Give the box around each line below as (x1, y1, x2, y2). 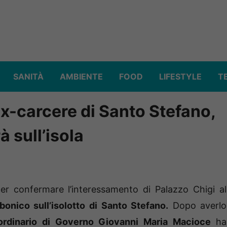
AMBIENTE (60, 71, 103, 82)
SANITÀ (13, 71, 44, 82)
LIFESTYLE (159, 71, 202, 82)
